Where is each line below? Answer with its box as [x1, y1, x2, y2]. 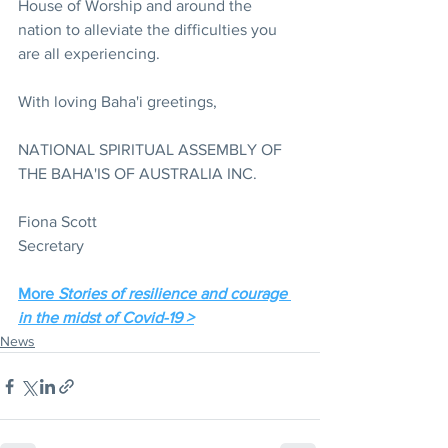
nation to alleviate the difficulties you [18, 21, 281, 38]
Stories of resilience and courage [58, 285, 291, 302]
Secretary [18, 237, 84, 254]
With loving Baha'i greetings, [18, 93, 217, 110]
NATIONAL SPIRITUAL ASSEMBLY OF [18, 141, 286, 158]
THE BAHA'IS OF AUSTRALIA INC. [18, 165, 261, 182]
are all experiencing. [18, 45, 160, 62]
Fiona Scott [18, 213, 97, 230]
